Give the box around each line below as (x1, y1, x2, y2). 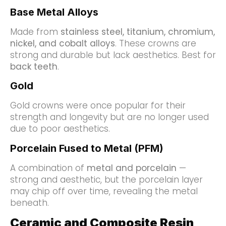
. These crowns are (115, 37, 196, 49)
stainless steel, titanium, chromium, (61, 25, 215, 38)
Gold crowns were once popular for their (10, 99, 186, 112)
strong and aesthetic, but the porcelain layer (10, 173, 203, 186)
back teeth (10, 60, 58, 73)
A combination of (10, 161, 87, 174)
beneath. (10, 196, 49, 209)
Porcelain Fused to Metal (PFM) (10, 142, 163, 154)
